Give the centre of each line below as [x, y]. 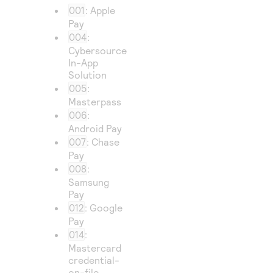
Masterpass [95, 101]
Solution [88, 75]
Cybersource [98, 50]
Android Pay [95, 128]
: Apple [101, 10]
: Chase [103, 142]
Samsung [89, 182]
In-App [83, 62]
